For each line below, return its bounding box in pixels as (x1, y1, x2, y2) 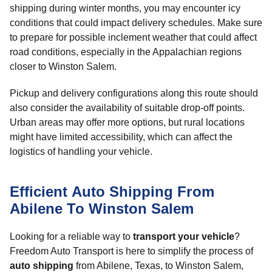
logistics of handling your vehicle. (10, 146, 152, 157)
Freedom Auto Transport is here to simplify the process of (10, 246, 253, 256)
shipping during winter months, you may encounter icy (10, 3, 240, 13)
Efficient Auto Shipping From (10, 183, 214, 200)
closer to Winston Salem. (10, 61, 117, 72)
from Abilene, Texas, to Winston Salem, (73, 260, 243, 271)
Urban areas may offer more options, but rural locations (10, 117, 245, 127)
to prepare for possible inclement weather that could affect (10, 32, 257, 42)
